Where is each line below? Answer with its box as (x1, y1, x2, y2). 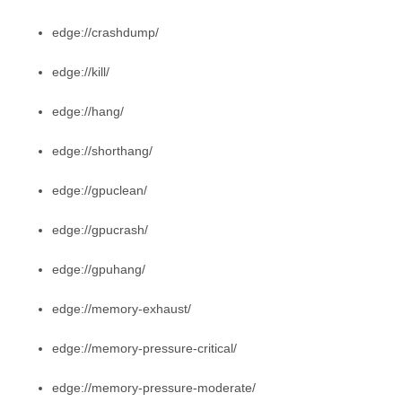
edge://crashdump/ (52, 24, 159, 39)
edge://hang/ (52, 103, 124, 118)
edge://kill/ (52, 64, 109, 79)
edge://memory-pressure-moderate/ (52, 380, 256, 395)
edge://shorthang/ (52, 143, 153, 158)
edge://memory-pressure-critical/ (52, 340, 237, 355)
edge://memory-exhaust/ (52, 301, 191, 316)
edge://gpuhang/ (52, 261, 145, 276)
